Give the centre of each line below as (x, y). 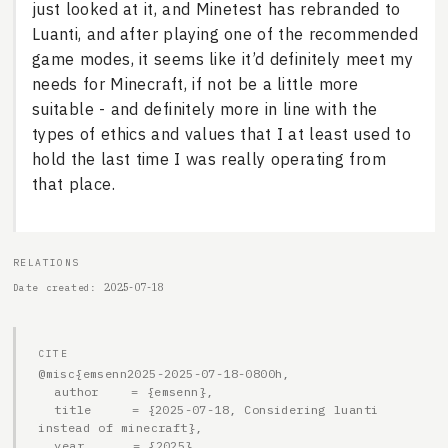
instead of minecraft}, (120, 427)
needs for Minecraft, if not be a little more (195, 84)
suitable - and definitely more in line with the (204, 109)
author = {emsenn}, (46, 391)
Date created (51, 288)
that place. (73, 184)
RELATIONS (46, 262)
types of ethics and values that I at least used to (221, 134)
